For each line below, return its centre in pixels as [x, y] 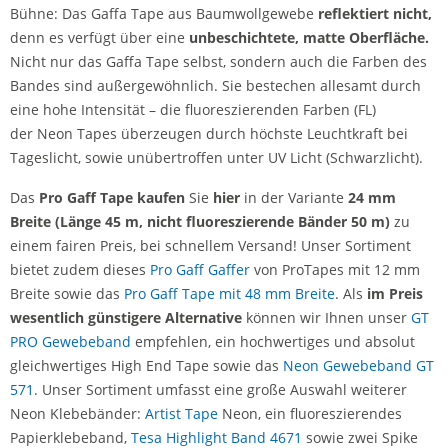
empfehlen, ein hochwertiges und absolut [273, 341]
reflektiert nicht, [373, 13]
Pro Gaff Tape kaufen [110, 197]
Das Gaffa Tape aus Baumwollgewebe [188, 13]
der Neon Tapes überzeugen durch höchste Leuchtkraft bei [209, 133]
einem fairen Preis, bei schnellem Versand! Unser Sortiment [210, 245]
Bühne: [34, 13]
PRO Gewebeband [70, 341]
